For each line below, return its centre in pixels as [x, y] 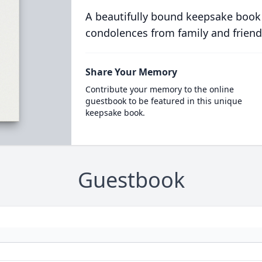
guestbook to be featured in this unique [163, 101]
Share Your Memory [131, 72]
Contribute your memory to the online [159, 89]
